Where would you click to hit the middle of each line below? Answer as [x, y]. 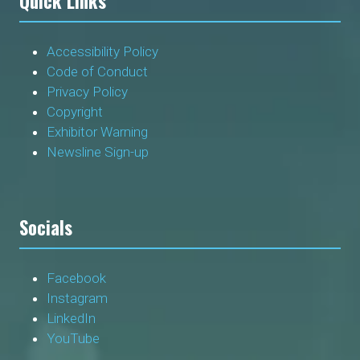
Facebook [77, 278]
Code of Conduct [101, 72]
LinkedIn [72, 319]
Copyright [77, 112]
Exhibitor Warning [98, 132]
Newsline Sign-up [98, 152]
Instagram [78, 299]
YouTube [74, 339]
